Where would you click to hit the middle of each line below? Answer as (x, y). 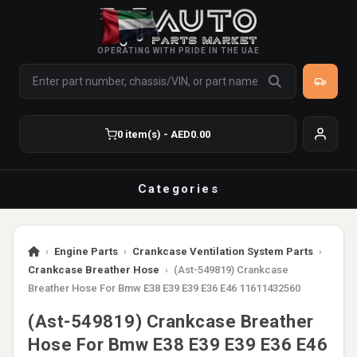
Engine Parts (86, 251)
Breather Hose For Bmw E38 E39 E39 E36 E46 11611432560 (164, 288)
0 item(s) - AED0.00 (164, 134)
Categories (178, 189)
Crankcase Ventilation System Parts (223, 251)
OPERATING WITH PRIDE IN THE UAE (178, 51)
